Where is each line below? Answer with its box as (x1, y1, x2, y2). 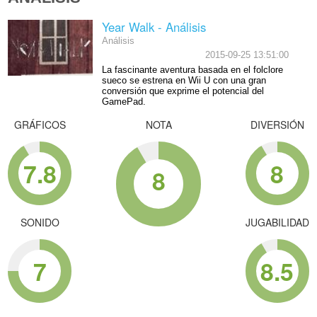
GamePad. (101, 96, 146, 107)
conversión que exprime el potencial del (101, 86, 264, 96)
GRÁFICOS (13, 117, 66, 132)
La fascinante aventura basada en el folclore (101, 64, 283, 75)
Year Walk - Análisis (101, 18, 206, 36)
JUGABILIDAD (245, 214, 309, 229)
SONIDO (20, 214, 59, 229)
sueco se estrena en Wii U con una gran (101, 75, 266, 86)
